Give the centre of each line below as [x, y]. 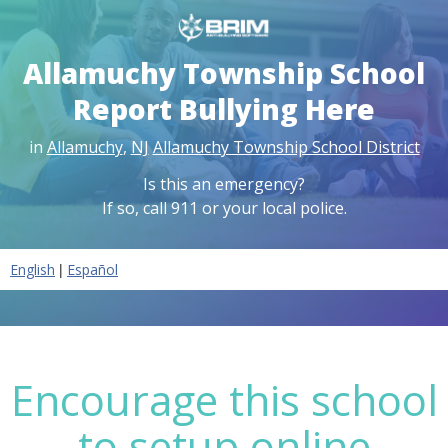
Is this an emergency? [224, 183]
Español [92, 269]
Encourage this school [224, 399]
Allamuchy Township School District [286, 146]
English [32, 269]
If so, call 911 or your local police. [224, 207]
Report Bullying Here [224, 108]
